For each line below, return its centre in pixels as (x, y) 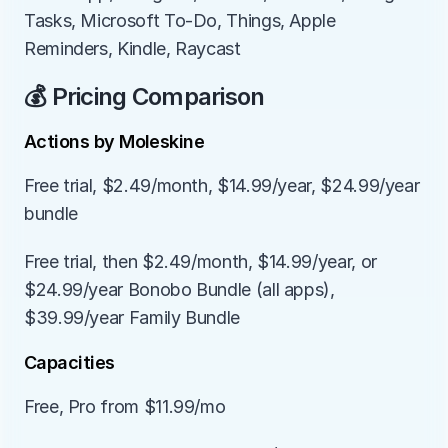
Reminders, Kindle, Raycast (132, 48)
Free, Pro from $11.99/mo (125, 406)
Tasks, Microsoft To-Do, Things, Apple (180, 20)
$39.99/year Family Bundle (132, 317)
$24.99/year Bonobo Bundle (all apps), (179, 289)
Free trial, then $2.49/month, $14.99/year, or (200, 261)
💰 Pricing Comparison (144, 96)
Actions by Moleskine (114, 141)
